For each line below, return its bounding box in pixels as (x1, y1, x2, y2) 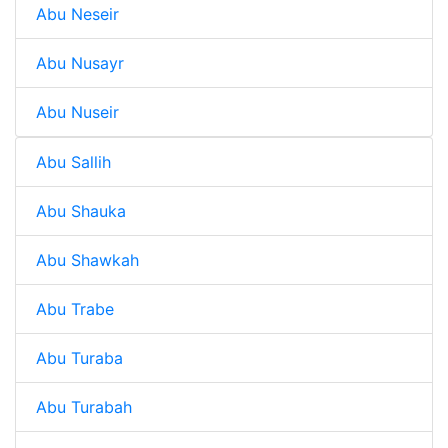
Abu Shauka (36, 201, 126, 221)
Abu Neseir (36, 4, 119, 24)
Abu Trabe (36, 299, 114, 319)
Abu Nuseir (36, 102, 119, 122)
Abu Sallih (36, 152, 111, 172)
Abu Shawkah (36, 250, 139, 270)
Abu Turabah (36, 397, 132, 417)
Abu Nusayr (36, 53, 124, 73)
